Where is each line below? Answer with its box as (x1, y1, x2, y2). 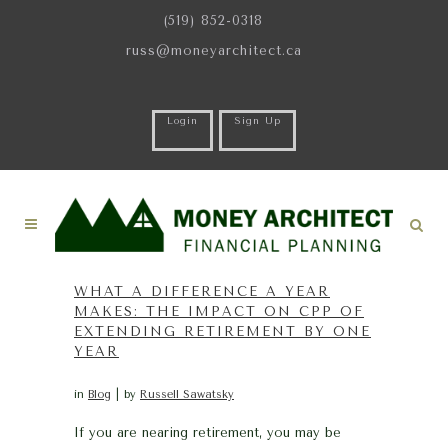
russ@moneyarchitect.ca (125, 43, 302, 58)
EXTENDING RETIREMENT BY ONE (74, 324, 371, 339)
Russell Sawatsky (140, 388, 234, 401)
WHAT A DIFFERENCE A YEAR (74, 284, 330, 299)
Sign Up (234, 115, 281, 127)
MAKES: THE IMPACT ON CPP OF (74, 304, 364, 319)
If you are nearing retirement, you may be (74, 425, 341, 440)
